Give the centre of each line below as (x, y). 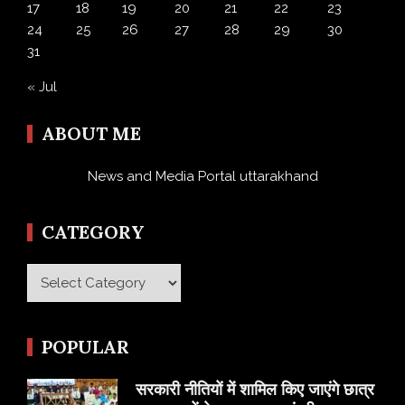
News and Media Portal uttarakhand (202, 176)
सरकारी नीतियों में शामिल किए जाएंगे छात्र (255, 389)
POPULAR (85, 346)
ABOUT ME (91, 133)
